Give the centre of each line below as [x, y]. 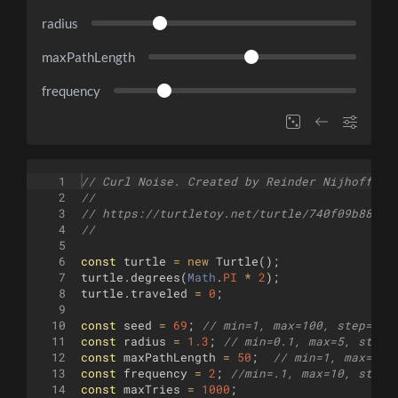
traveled [159, 294]
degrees [155, 278]
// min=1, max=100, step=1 [291, 326]
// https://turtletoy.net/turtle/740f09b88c [230, 214]
